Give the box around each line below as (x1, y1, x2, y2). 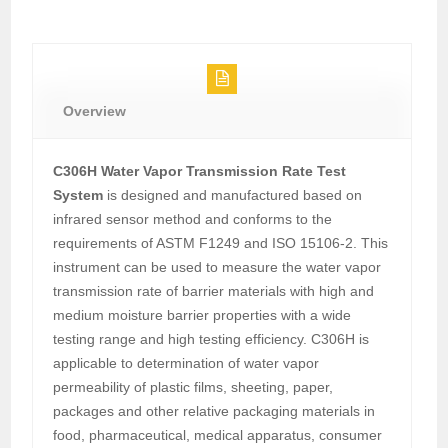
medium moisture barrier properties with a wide (53, 306, 352, 323)
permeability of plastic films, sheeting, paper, (53, 378, 334, 395)
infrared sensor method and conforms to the (53, 210, 333, 227)
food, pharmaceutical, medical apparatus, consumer (53, 426, 383, 443)
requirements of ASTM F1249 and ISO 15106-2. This (53, 234, 389, 251)
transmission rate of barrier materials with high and (53, 282, 375, 299)
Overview (63, 102, 127, 119)
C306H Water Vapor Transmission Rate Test (53, 162, 347, 179)
